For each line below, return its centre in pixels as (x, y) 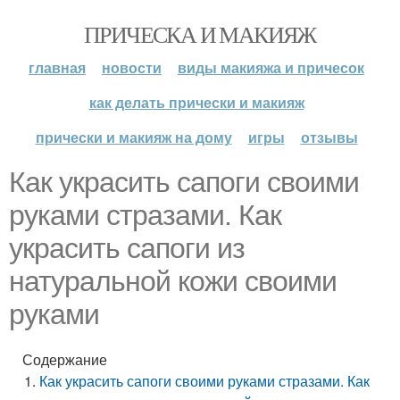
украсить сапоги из (127, 248)
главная (57, 67)
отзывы (329, 137)
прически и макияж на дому (133, 137)
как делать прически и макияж (196, 102)
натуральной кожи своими (173, 281)
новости (132, 67)
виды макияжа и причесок (271, 67)
